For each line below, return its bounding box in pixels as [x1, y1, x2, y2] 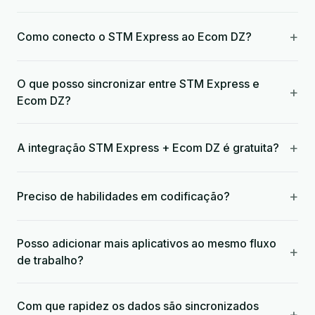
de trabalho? [17, 253, 84, 267]
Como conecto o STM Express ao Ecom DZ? [17, 30, 252, 44]
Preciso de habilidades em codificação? [17, 189, 230, 203]
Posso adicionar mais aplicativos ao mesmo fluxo [17, 236, 276, 250]
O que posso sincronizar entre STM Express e [17, 77, 259, 91]
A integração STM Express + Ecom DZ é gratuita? [17, 141, 279, 155]
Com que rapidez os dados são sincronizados [17, 299, 259, 313]
